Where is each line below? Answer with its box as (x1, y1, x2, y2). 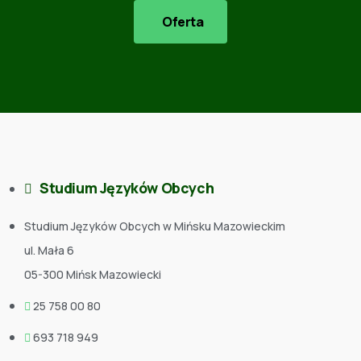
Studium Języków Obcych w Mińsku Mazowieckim (24, 218, 285, 234)
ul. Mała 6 (24, 242, 74, 258)
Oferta (162, 12, 203, 31)
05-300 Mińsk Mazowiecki (24, 266, 161, 282)
